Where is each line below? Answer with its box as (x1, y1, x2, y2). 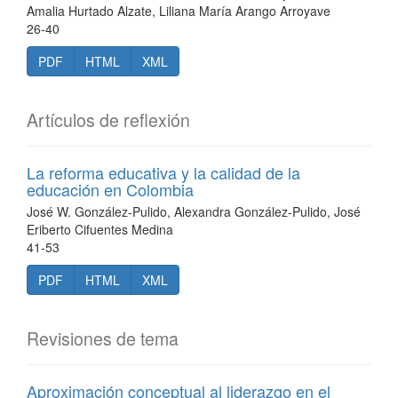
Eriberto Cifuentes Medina (27, 220, 173, 238)
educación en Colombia (27, 178, 194, 201)
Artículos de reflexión (27, 107, 190, 132)
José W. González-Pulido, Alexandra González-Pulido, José (27, 203, 361, 220)
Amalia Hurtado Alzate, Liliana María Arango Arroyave (27, 2, 330, 20)
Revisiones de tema (27, 326, 179, 351)
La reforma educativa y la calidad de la (27, 161, 300, 184)
